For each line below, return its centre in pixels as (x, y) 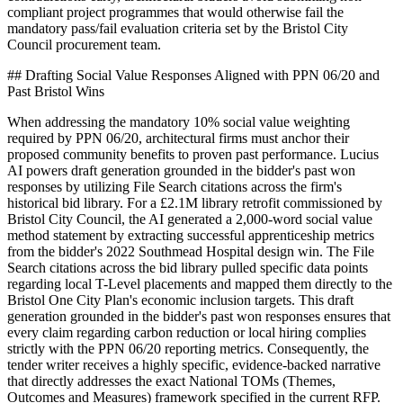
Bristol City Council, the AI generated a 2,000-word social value (190, 219)
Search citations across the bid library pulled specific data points (188, 268)
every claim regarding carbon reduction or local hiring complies (187, 333)
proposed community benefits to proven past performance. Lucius (193, 155)
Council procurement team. (84, 45)
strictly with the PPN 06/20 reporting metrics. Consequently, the (188, 349)
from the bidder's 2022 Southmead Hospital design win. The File (191, 252)
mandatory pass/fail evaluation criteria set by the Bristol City (178, 29)
